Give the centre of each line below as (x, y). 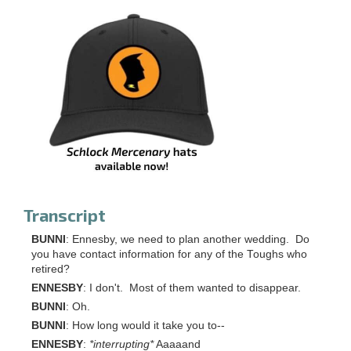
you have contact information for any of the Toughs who (169, 255)
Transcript (65, 215)
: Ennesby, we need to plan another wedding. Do (188, 240)
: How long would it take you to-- (145, 326)
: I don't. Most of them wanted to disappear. (192, 288)
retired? (51, 270)
